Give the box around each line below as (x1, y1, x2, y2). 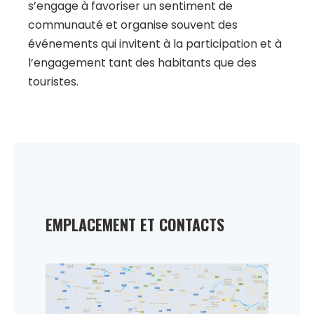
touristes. (28, 74, 78, 90)
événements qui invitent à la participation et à (28, 36, 282, 53)
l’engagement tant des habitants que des (28, 55, 257, 71)
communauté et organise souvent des (28, 17, 238, 34)
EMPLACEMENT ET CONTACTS (46, 213, 224, 236)
